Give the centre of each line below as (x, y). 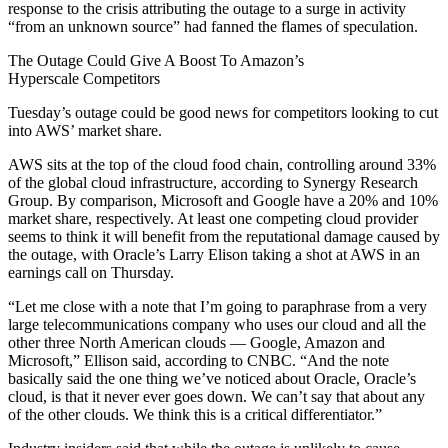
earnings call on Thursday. (91, 272)
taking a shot (292, 254)
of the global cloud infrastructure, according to (155, 182)
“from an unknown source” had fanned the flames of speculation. (213, 26)
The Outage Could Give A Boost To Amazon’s (156, 60)
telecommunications (105, 324)
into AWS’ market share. (85, 130)
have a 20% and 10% (369, 200)
